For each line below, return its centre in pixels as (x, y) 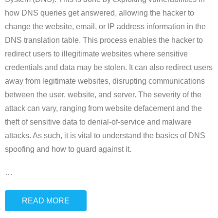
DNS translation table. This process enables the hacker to (104, 40)
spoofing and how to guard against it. (68, 149)
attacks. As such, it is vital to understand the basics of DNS (105, 135)
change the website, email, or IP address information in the (105, 26)
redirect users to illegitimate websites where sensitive (96, 54)
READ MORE (46, 200)
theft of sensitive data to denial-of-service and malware (98, 122)
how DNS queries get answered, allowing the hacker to (100, 13)
